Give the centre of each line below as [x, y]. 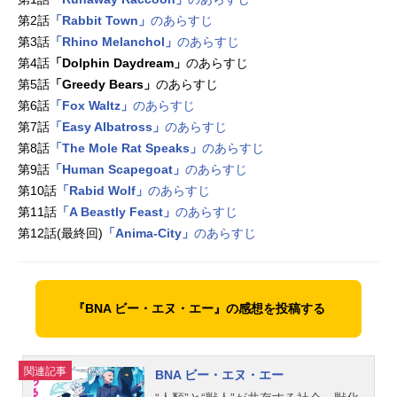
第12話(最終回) [60, 234]
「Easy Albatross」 [107, 127]
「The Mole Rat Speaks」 [126, 148]
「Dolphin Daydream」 [118, 63]
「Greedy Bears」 [103, 85]
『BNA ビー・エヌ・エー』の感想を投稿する [198, 309]
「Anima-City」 [148, 234]
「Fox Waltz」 [91, 106]
